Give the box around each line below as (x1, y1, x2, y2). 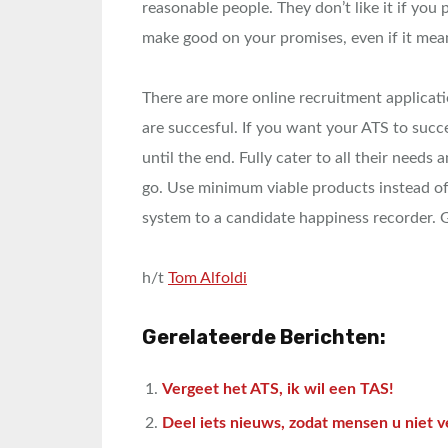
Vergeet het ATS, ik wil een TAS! (162, 381, 394, 397)
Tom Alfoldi (168, 270, 247, 286)
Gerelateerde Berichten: (142, 325, 386, 349)
